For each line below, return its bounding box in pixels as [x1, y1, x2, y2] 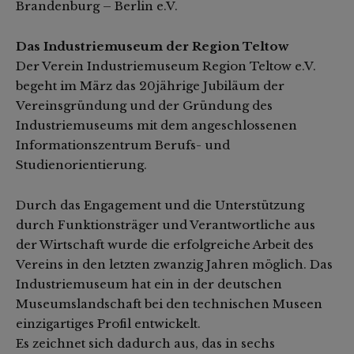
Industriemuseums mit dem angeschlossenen [16, 118, 297, 134]
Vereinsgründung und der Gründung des [16, 98, 273, 114]
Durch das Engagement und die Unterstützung [16, 198, 304, 213]
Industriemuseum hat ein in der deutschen [16, 277, 282, 292]
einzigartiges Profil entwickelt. [16, 316, 201, 332]
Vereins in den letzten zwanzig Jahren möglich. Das [16, 257, 333, 273]
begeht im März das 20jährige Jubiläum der [16, 78, 284, 94]
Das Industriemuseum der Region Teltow [16, 39, 288, 55]
